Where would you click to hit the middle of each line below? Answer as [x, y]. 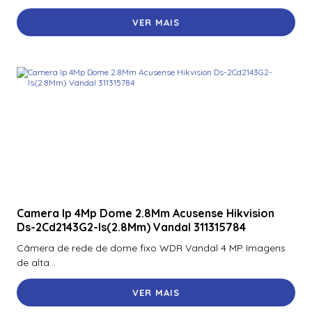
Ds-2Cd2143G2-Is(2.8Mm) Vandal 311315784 [131, 227]
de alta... [36, 263]
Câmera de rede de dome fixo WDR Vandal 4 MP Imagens [151, 248]
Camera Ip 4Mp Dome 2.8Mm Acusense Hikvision [146, 213]
